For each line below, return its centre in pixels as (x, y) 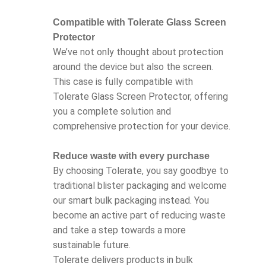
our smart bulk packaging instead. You (131, 201)
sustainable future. (92, 245)
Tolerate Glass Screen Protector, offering (140, 97)
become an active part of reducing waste (139, 216)
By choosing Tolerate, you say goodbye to (141, 171)
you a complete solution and (112, 112)
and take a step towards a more (119, 230)
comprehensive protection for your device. (142, 126)
